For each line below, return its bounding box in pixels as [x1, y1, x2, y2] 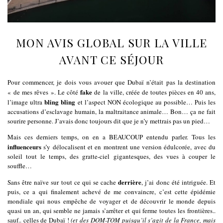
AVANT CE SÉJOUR [59, 51, 164, 67]
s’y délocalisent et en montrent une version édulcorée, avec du [41, 142, 216, 151]
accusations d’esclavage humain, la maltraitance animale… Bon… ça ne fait [7, 107, 216, 116]
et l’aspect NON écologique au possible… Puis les [75, 98, 216, 107]
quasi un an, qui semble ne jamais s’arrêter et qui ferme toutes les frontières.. [7, 206, 216, 215]
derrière [118, 177, 142, 187]
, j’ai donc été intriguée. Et [141, 178, 216, 187]
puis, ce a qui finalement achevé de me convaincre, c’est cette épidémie [7, 187, 216, 196]
